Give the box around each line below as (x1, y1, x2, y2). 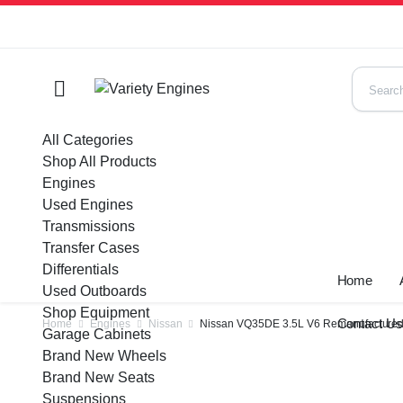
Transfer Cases (42, 240, 139, 255)
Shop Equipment (42, 305, 149, 320)
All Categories (42, 132, 133, 148)
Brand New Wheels (42, 348, 166, 363)
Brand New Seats (42, 370, 155, 385)
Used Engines (42, 197, 133, 212)
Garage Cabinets (42, 327, 151, 342)
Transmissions (42, 219, 135, 234)
